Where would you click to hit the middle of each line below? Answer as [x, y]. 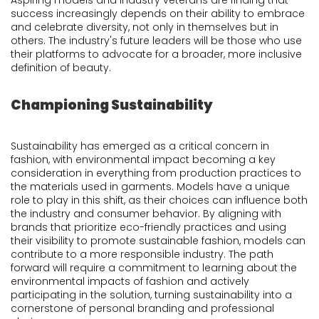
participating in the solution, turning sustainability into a [151, 295]
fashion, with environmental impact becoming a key [143, 159]
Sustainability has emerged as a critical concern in [140, 146]
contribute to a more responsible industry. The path [142, 254]
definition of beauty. [61, 68]
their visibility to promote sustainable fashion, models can [158, 241]
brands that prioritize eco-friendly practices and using [148, 227]
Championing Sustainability [112, 105]
